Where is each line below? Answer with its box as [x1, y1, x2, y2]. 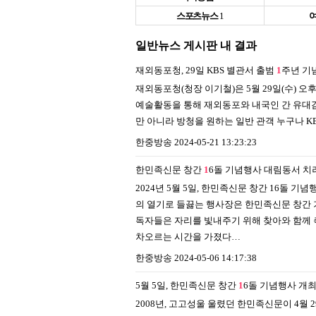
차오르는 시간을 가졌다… [135, 231, 241, 242]
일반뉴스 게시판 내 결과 [135, 39, 257, 51]
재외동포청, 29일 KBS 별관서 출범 [135, 65, 276, 75]
